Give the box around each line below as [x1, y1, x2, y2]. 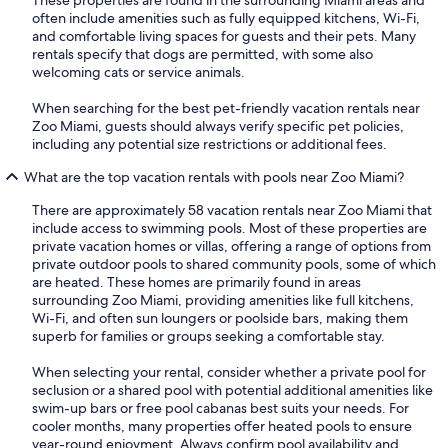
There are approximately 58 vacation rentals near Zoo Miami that [32, 200, 432, 219]
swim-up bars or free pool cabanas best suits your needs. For [32, 398, 409, 417]
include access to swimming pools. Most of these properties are [32, 218, 427, 237]
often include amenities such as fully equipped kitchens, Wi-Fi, [32, 8, 420, 27]
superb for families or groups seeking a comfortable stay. [32, 326, 385, 345]
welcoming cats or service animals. [32, 62, 245, 81]
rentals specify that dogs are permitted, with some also [32, 44, 373, 63]
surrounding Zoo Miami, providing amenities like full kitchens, [32, 290, 414, 309]
